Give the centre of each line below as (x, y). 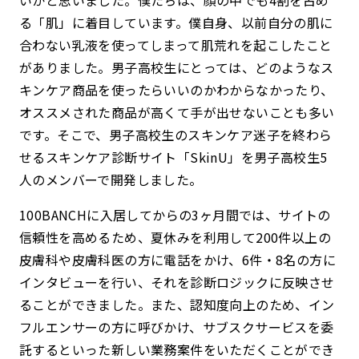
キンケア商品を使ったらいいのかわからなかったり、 (177, 90)
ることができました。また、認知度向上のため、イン (177, 305)
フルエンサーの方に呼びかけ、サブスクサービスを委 (177, 327)
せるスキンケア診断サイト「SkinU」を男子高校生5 (173, 157)
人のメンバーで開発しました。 (111, 180)
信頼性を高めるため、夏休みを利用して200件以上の (175, 238)
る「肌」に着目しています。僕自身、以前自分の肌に (176, 23)
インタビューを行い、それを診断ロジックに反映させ (177, 282)
